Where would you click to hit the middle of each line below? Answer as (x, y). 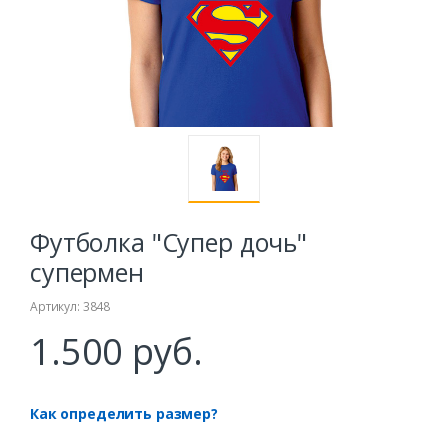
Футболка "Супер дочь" (168, 242)
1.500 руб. (116, 352)
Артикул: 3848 (70, 307)
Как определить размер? (124, 414)
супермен (87, 272)
